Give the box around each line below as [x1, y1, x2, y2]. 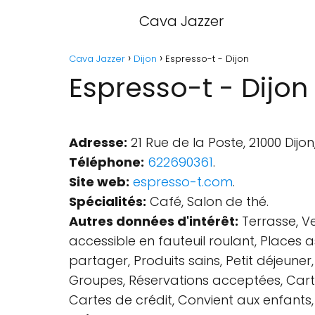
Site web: [69, 173, 129, 191]
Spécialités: [69, 193, 146, 210]
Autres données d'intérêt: [69, 212, 238, 230]
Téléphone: [69, 153, 144, 171]
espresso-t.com [133, 173, 233, 191]
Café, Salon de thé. [146, 193, 269, 210]
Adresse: [69, 134, 127, 151]
